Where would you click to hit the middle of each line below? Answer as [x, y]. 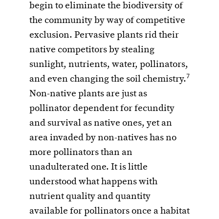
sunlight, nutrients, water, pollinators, [109, 65]
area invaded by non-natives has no [103, 138]
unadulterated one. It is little [88, 167]
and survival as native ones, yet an [101, 123]
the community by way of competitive [107, 21]
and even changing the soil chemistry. [108, 79]
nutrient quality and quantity [90, 197]
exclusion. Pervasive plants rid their [104, 35]
